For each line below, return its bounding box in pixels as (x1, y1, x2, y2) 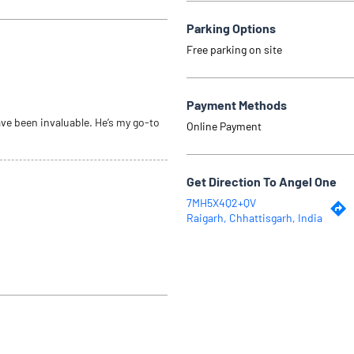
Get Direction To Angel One (186, 173, 337, 189)
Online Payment (186, 119, 262, 133)
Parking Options (186, 20, 276, 36)
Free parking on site (186, 42, 282, 56)
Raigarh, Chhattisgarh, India (186, 210, 322, 224)
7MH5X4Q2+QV (186, 195, 256, 209)
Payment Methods (186, 96, 287, 112)
